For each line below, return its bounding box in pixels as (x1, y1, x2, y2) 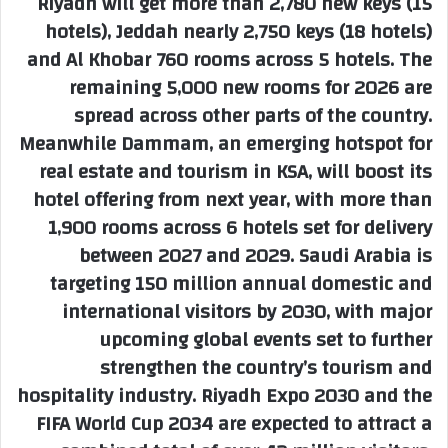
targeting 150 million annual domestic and (50, 265, 432, 303)
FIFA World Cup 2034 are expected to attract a (36, 405, 432, 443)
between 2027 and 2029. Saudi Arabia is (79, 237, 432, 275)
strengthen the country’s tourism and (100, 349, 432, 387)
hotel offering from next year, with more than (33, 181, 432, 219)
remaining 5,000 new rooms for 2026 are (69, 69, 432, 107)
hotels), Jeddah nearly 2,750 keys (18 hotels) (45, 13, 432, 51)
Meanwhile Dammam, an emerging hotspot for (19, 125, 432, 163)
